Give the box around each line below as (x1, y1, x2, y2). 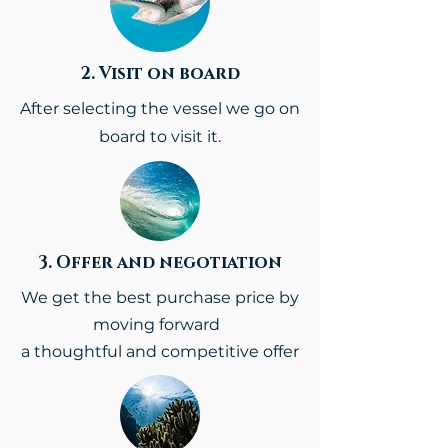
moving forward (92, 315, 220, 334)
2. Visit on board (80, 62, 240, 85)
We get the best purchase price (21, 288, 275, 307)
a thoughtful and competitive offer (21, 342, 299, 361)
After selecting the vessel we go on (20, 99, 300, 118)
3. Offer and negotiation (38, 251, 282, 274)
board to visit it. (99, 127, 221, 146)
